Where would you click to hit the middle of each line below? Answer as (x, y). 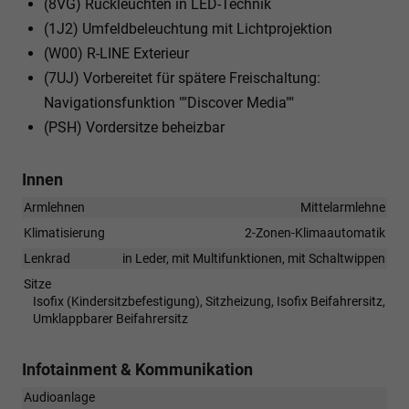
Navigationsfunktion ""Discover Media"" (169, 102)
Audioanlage (59, 397)
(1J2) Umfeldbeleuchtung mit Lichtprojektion (188, 28)
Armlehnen (54, 207)
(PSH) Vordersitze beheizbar (134, 127)
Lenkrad (47, 258)
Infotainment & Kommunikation (137, 369)
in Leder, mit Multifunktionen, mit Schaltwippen (254, 258)
